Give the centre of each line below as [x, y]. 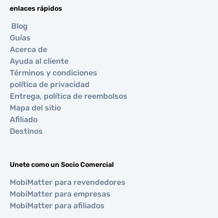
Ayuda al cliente [39, 61]
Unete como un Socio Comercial [62, 165]
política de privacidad [50, 84]
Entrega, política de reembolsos [69, 96]
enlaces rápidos [36, 9]
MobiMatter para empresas [60, 194]
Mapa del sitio [35, 108]
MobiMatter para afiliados [57, 206]
